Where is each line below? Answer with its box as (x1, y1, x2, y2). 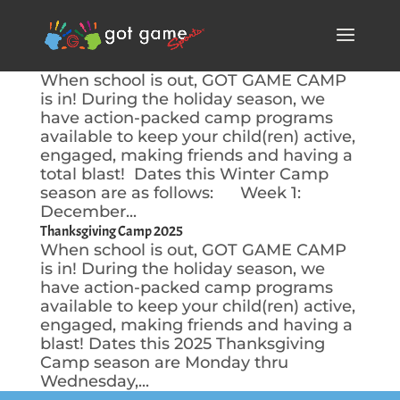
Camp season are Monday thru (39, 353, 288, 372)
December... (39, 202, 137, 221)
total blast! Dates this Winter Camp (39, 164, 329, 184)
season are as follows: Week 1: (39, 183, 301, 203)
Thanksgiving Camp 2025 (39, 222, 183, 240)
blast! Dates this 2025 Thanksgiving (39, 334, 325, 354)
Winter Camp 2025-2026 (39, 53, 181, 71)
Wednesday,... (39, 371, 149, 391)
